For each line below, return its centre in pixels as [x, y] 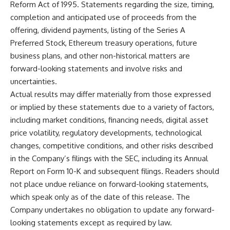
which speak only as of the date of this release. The [100, 197]
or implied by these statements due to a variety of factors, [112, 107]
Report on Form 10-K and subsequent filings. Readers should [115, 171]
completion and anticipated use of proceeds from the [103, 17]
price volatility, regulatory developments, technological [106, 132]
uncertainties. [34, 81]
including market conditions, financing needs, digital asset [109, 120]
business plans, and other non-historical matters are [100, 55]
